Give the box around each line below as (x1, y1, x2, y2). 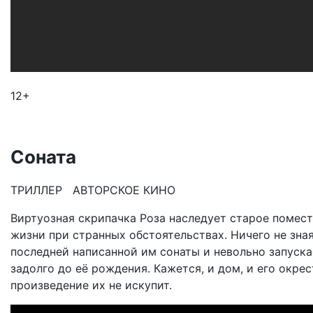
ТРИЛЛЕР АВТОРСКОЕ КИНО (10, 182, 175, 197)
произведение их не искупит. (10, 277, 172, 292)
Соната (10, 145, 76, 168)
